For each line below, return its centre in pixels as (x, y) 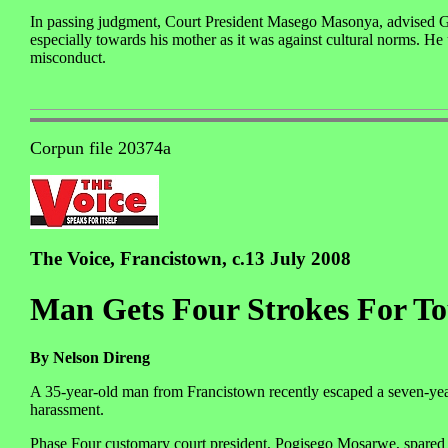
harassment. (67, 410)
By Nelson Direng (90, 358)
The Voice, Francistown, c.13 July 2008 (190, 258)
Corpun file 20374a (100, 147)
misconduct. (68, 57)
